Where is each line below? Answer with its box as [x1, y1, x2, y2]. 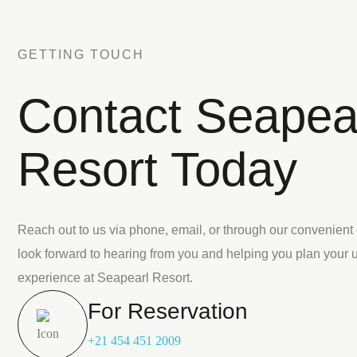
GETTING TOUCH [18, 48, 144, 61]
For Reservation [88, 299, 248, 324]
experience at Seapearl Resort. [18, 271, 193, 284]
